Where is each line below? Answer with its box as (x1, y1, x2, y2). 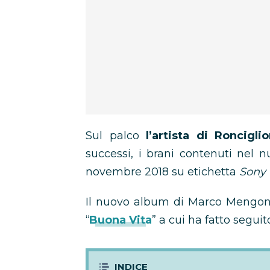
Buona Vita (89, 213, 152, 227)
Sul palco (86, 129, 139, 142)
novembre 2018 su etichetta (86, 165, 239, 178)
